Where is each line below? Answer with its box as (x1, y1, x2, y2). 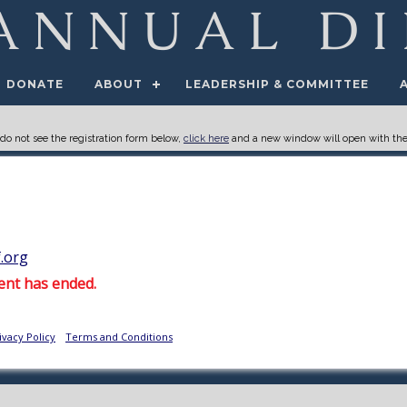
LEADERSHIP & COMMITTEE (185, 77, 370, 91)
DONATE (6, 77, 65, 91)
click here (184, 133, 229, 144)
